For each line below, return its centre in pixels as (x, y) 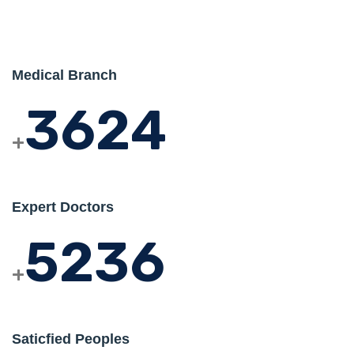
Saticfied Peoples (71, 339)
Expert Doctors (63, 207)
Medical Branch (64, 75)
